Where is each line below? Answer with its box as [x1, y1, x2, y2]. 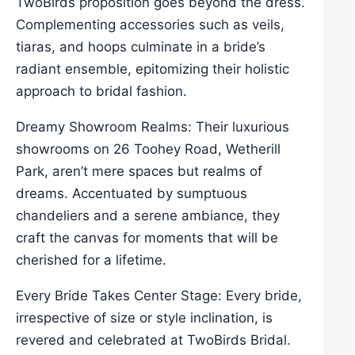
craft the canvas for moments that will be [16, 230, 278, 246]
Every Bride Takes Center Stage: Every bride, [16, 288, 302, 303]
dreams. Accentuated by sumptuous [16, 185, 247, 202]
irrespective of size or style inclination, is [16, 310, 273, 326]
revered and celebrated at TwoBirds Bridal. [16, 332, 291, 348]
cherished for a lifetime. [16, 252, 166, 269]
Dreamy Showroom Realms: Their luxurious [16, 119, 289, 136]
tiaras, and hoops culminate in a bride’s [16, 39, 265, 55]
